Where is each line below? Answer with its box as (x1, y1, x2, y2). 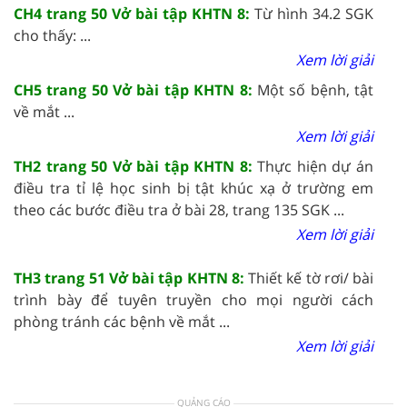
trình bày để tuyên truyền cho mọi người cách (14, 289, 373, 310)
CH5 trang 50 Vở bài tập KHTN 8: (14, 79, 257, 100)
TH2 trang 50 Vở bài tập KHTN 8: (14, 155, 258, 176)
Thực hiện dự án (257, 155, 374, 176)
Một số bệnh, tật (256, 79, 374, 100)
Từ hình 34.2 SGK (254, 3, 373, 24)
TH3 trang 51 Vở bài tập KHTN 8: (14, 267, 248, 288)
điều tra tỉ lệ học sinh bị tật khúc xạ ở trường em (14, 177, 373, 198)
